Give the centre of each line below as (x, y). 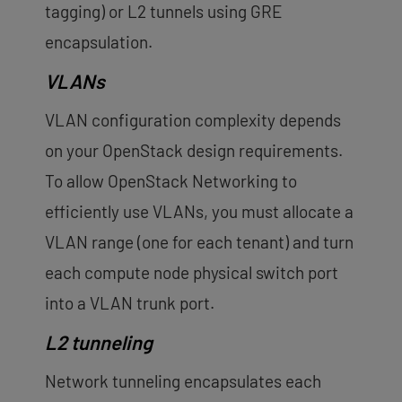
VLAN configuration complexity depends (193, 119)
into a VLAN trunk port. (130, 302)
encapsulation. (99, 41)
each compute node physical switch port (192, 272)
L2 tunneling (99, 341)
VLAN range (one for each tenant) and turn (199, 241)
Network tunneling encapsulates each (183, 380)
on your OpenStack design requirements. (194, 150)
